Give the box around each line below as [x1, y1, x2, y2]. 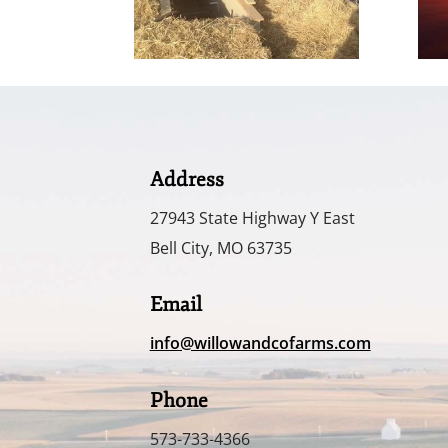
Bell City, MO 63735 [149, 236, 292, 259]
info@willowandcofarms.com [149, 332, 371, 355]
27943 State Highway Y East [149, 206, 355, 229]
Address [149, 166, 224, 192]
